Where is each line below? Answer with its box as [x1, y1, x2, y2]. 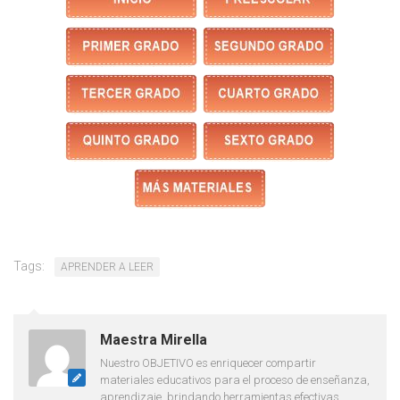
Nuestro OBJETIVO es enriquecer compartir [100, 355, 316, 370]
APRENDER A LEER [61, 260, 154, 273]
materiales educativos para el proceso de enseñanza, [100, 372, 370, 387]
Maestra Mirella [100, 330, 207, 348]
